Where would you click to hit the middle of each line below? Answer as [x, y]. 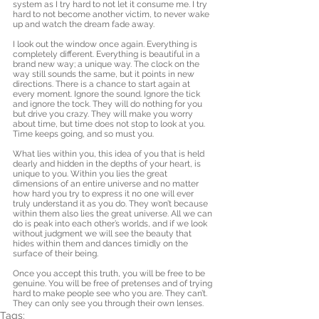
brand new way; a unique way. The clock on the [107, 64]
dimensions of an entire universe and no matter [107, 184]
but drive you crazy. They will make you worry [104, 114]
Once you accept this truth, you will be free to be [110, 273]
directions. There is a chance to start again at [103, 84]
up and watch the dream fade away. [85, 24]
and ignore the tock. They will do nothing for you [109, 104]
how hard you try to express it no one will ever [104, 194]
